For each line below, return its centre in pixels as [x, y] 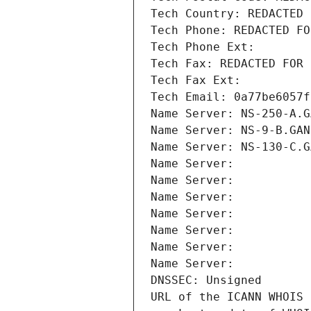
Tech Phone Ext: [203, 47]
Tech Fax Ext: [196, 81]
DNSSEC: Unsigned [206, 280]
